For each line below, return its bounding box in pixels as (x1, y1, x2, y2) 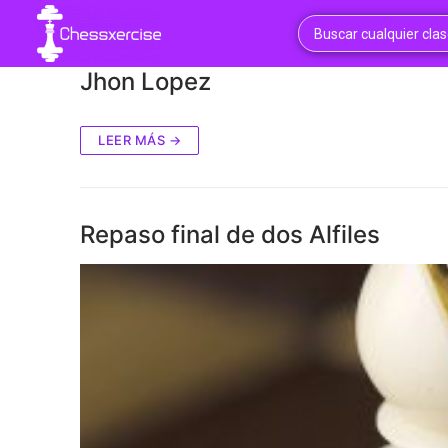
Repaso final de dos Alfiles (80, 220, 380, 249)
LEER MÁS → (98, 132, 181, 148)
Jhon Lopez (80, 67, 211, 96)
